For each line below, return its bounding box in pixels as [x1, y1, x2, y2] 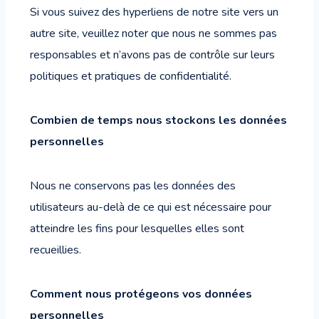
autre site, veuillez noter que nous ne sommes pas [30, 26, 277, 41]
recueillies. [30, 242, 81, 258]
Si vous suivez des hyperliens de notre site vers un [30, 4, 278, 20]
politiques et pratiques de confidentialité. [30, 68, 231, 84]
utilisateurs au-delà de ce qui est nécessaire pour [30, 199, 271, 215]
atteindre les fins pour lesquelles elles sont [30, 221, 244, 236]
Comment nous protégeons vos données [30, 286, 252, 302]
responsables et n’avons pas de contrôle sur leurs [30, 47, 275, 63]
